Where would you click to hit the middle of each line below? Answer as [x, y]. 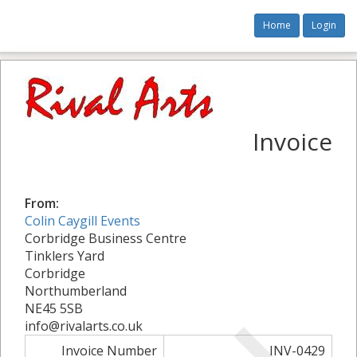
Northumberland [76, 291]
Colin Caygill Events [82, 221]
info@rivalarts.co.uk [84, 326]
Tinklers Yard [65, 256]
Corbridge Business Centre [106, 238]
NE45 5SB [54, 308]
